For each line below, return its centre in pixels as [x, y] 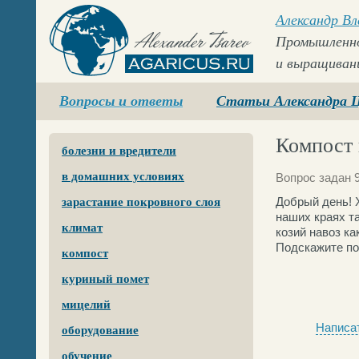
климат [82, 228]
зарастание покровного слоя [141, 202]
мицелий [86, 305]
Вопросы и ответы [121, 101]
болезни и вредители [119, 151]
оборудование [100, 330]
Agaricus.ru [82, 83]
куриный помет [105, 279]
